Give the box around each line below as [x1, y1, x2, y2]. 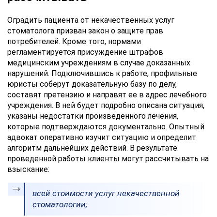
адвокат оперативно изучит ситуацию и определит [7, 132, 196, 142]
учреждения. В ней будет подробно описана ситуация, [7, 100, 204, 110]
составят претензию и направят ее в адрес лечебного [7, 90, 207, 99]
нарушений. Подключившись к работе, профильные [7, 68, 197, 78]
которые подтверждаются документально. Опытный [7, 122, 204, 131]
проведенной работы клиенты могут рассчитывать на [7, 154, 209, 163]
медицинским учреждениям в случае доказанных [7, 58, 190, 67]
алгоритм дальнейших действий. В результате [7, 143, 177, 153]
